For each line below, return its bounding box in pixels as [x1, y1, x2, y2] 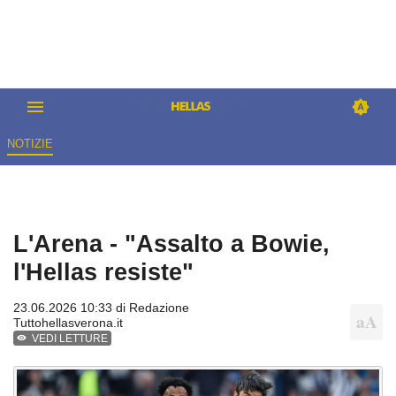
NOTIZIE [6, 137, 53, 151]
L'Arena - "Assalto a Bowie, [13, 230, 330, 258]
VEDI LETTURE [32, 332, 109, 346]
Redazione [129, 301, 189, 316]
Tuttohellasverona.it [13, 316, 123, 331]
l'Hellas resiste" [13, 258, 194, 286]
